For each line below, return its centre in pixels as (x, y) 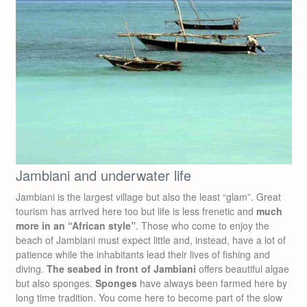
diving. (31, 269)
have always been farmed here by (212, 283)
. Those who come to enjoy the (202, 225)
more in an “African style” (76, 225)
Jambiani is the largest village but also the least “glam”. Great (148, 197)
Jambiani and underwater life (103, 175)
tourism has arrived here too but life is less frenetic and (136, 211)
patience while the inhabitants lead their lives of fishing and (143, 254)
